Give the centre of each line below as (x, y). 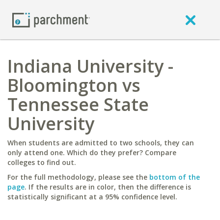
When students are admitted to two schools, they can (101, 143)
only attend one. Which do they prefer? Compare (92, 152)
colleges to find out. (42, 162)
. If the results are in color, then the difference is (108, 187)
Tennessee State (78, 104)
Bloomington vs (74, 85)
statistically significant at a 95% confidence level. (92, 197)
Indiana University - (90, 66)
